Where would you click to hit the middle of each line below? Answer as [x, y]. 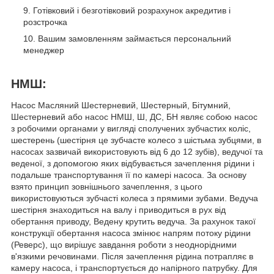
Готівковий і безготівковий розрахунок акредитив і [132, 10]
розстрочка [45, 22]
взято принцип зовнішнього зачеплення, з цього [107, 187]
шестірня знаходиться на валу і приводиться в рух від [118, 210]
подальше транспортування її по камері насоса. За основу [129, 175]
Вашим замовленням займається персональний [135, 38]
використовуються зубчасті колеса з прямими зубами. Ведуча [135, 198]
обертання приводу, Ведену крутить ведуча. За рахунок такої [133, 222]
